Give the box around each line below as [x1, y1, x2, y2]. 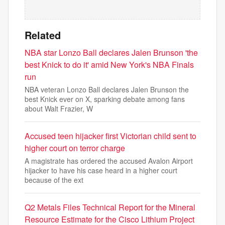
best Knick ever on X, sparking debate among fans [25, 94, 185, 104]
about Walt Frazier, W [25, 103, 93, 114]
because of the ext [25, 175, 83, 185]
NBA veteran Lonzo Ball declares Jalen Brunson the [25, 84, 189, 94]
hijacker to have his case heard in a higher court [25, 165, 177, 175]
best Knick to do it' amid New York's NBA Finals [25, 59, 194, 70]
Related [25, 28, 61, 42]
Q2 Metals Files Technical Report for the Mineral [25, 201, 195, 213]
